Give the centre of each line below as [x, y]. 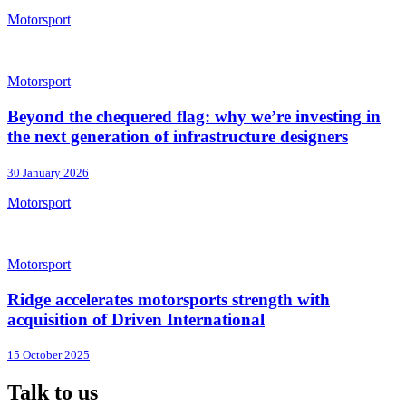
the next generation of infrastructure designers [178, 137]
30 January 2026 [48, 172]
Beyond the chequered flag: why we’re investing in [194, 117]
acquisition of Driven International [136, 319]
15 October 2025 [48, 355]
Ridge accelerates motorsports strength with [169, 299]
